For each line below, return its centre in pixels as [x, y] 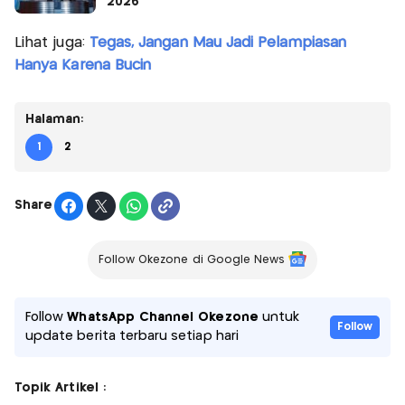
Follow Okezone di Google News [192, 259]
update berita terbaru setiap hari [132, 336]
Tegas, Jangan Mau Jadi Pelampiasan [217, 42]
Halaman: [55, 119]
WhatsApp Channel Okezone [163, 317]
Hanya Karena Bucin [83, 65]
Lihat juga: [52, 42]
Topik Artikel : [60, 387]
